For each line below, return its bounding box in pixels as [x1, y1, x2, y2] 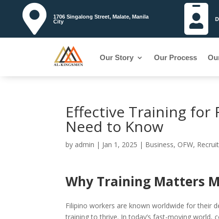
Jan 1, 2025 [102, 140, 138, 149]
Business [145, 140, 174, 149]
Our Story [100, 53, 134, 62]
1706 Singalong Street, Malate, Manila [53, 13, 149, 20]
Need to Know [66, 116, 164, 136]
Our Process [154, 53, 197, 62]
